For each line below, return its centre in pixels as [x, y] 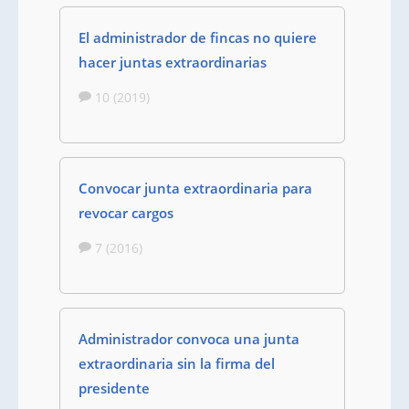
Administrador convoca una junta [189, 339]
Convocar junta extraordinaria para [195, 188]
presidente [114, 388]
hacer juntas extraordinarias [173, 62]
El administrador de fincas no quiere [198, 37]
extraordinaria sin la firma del [177, 363]
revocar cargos [126, 213]
